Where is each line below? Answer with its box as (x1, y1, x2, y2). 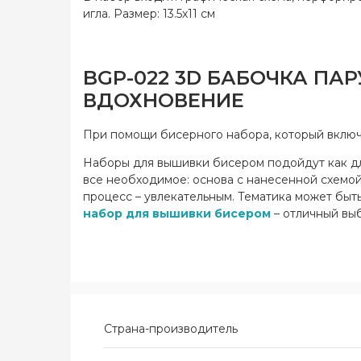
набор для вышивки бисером (83, 206, 271, 221)
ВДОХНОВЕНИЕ (83, 89, 244, 112)
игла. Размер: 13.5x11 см (83, 6, 215, 21)
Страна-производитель (104, 322, 238, 336)
